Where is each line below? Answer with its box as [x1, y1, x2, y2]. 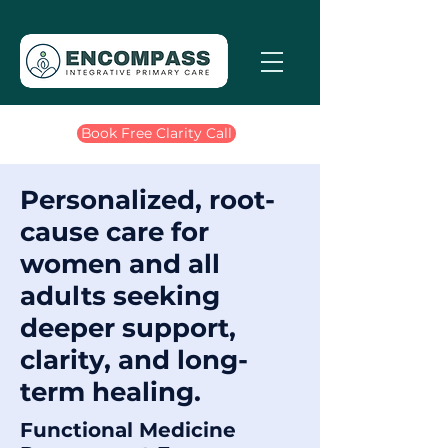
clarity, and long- [20, 344, 248, 376]
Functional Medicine [20, 418, 236, 442]
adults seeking [20, 280, 220, 312]
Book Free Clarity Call [81, 125, 232, 141]
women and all [20, 248, 220, 280]
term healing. [20, 376, 201, 408]
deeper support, [20, 312, 236, 344]
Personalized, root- [20, 184, 275, 216]
